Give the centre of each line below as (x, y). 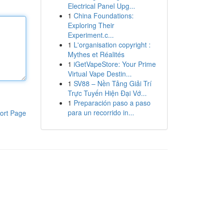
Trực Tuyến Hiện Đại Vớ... (107, 93)
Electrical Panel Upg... (101, 6)
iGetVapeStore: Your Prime (115, 64)
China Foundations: (103, 15)
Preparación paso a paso (112, 103)
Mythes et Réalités (96, 54)
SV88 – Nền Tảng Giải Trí (112, 83)
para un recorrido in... (101, 112)
